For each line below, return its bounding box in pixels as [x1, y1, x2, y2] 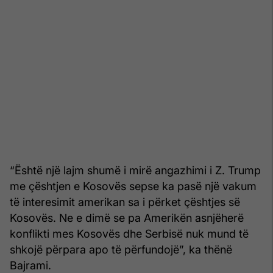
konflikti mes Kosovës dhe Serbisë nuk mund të [10, 227, 249, 240]
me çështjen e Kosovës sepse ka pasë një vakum [10, 179, 257, 193]
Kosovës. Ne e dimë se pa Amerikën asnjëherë [10, 211, 244, 224]
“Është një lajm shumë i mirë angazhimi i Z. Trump [10, 163, 261, 177]
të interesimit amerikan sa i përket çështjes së [10, 195, 240, 208]
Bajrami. [10, 258, 51, 272]
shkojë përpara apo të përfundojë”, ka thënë [10, 243, 232, 256]
